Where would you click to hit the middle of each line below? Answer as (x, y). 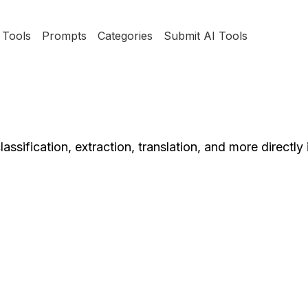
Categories (125, 36)
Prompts (64, 36)
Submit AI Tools (205, 36)
